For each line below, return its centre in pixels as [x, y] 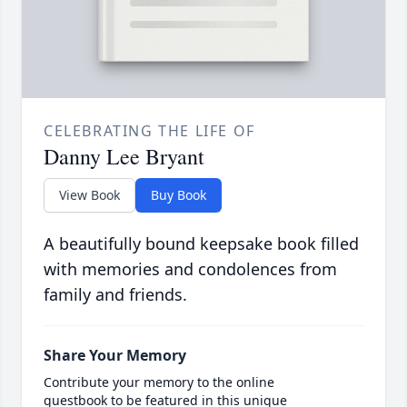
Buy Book [179, 195]
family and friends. [115, 295]
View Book [89, 195]
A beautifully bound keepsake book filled [201, 244]
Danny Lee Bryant [124, 157]
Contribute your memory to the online [159, 382]
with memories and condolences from [190, 269]
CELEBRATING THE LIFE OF [149, 131]
